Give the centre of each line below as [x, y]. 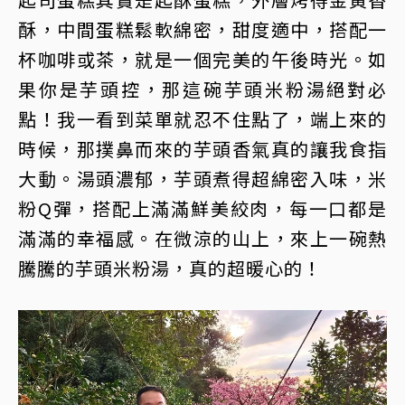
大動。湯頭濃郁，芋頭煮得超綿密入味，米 [202, 179]
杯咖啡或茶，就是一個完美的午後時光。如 [202, 60]
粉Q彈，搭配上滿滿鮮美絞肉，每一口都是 [202, 209]
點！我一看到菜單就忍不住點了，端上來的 [202, 119]
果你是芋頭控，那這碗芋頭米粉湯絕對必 [202, 89]
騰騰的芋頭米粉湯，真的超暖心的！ [170, 268]
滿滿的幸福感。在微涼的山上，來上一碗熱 [202, 239]
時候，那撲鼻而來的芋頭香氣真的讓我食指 [202, 149]
